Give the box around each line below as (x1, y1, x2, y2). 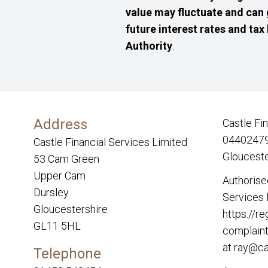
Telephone (33, 245, 101, 262)
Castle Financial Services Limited (33, 135, 187, 148)
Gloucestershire (33, 202, 108, 215)
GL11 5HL (33, 219, 81, 232)
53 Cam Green (33, 152, 99, 165)
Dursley (33, 185, 69, 199)
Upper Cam (33, 169, 86, 182)
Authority (126, 39, 172, 52)
